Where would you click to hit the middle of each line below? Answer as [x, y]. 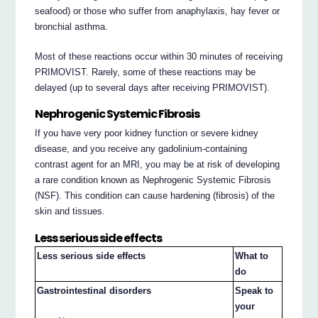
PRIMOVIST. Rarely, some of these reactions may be [146, 72]
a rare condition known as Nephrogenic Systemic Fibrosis [153, 180]
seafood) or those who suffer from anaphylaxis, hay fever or [158, 11]
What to [252, 256]
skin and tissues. [70, 211]
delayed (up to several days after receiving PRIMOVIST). [153, 87]
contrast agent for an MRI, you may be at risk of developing [158, 164]
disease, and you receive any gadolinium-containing [141, 148]
